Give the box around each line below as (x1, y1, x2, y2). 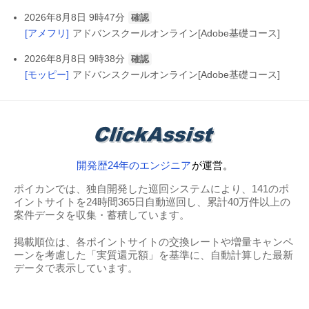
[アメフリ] (25, 28, 69, 39)
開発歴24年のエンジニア (77, 159, 191, 172)
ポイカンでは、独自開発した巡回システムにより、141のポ (14, 183, 289, 195)
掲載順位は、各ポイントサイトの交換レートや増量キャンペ (14, 236, 293, 248)
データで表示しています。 (14, 262, 138, 275)
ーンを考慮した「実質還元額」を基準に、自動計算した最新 (14, 249, 293, 261)
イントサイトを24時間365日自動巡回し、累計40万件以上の (14, 196, 290, 208)
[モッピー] (25, 69, 69, 81)
